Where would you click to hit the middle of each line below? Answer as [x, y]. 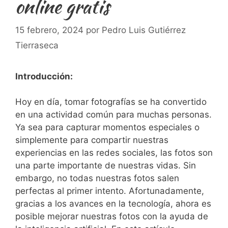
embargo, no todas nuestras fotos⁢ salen [97, 178]
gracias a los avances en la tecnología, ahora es [113, 204]
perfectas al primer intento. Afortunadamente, [110, 191]
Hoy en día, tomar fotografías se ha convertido [111, 102]
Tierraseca [37, 45]
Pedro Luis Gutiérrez [144, 30]
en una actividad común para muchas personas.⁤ [113, 115]
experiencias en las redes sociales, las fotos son [114, 153]
